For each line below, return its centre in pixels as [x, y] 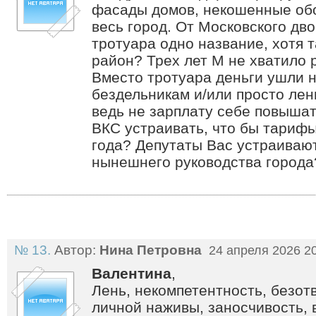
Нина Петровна [151, 250]
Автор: [75, 250]
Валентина [132, 273]
